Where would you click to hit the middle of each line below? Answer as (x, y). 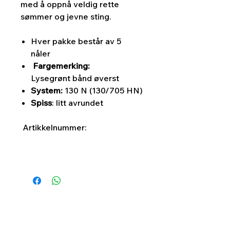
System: (47, 91)
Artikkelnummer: (55, 128)
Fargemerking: (60, 66)
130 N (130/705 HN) (103, 91)
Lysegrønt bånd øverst (75, 78)
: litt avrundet (78, 103)
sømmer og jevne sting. (66, 17)
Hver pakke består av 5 (76, 41)
